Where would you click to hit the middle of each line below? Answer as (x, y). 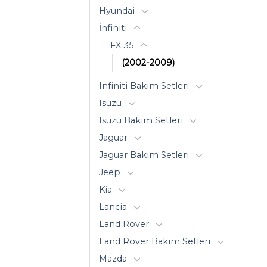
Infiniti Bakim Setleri (144, 86)
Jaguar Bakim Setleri (144, 155)
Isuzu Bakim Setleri (141, 120)
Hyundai (117, 10)
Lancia (113, 207)
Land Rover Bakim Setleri (155, 241)
